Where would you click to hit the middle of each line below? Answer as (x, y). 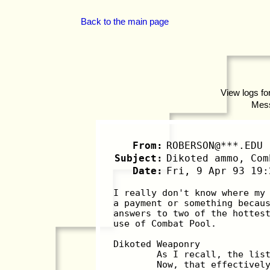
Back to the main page (125, 22)
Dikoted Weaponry (157, 243)
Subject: (138, 158)
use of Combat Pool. (165, 223)
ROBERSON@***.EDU (215, 145)
